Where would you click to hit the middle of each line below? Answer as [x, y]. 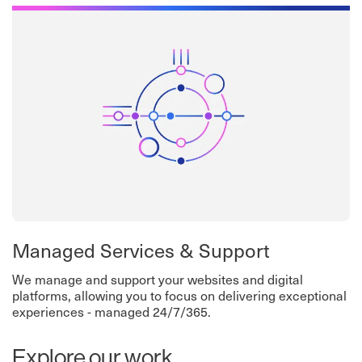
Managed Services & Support [141, 250]
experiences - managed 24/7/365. [112, 311]
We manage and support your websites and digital [158, 279]
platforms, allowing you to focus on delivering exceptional [179, 295]
